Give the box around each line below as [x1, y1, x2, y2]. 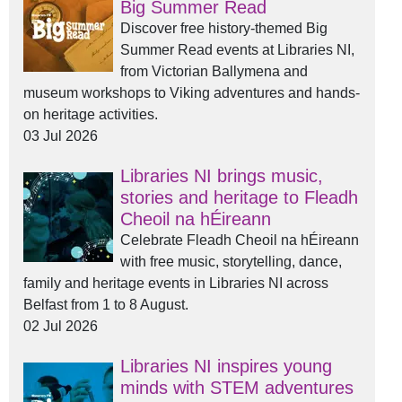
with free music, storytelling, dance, [120, 254, 342, 269]
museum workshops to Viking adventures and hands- [23, 85, 360, 100]
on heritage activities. [23, 107, 158, 122]
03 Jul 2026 [23, 128, 98, 144]
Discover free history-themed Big [120, 21, 328, 36]
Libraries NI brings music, [120, 166, 323, 186]
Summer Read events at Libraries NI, [120, 42, 354, 57]
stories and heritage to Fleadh [120, 188, 358, 207]
